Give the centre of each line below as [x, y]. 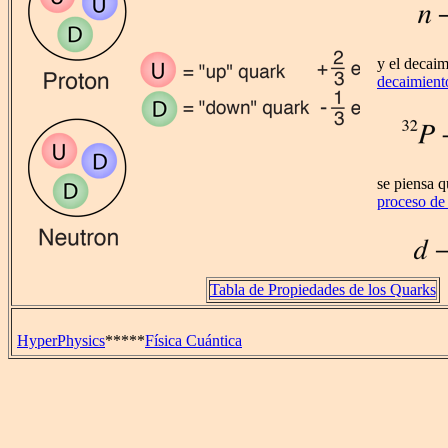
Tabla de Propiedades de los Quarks [322, 290]
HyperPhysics [61, 340]
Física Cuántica [193, 340]
